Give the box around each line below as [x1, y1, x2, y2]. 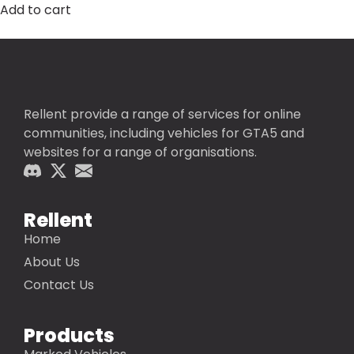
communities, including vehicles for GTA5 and [24, 124, 304, 143]
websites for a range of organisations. [24, 143, 257, 162]
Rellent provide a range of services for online [24, 105, 301, 124]
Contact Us [24, 276, 94, 295]
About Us [24, 253, 80, 272]
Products [24, 322, 115, 349]
